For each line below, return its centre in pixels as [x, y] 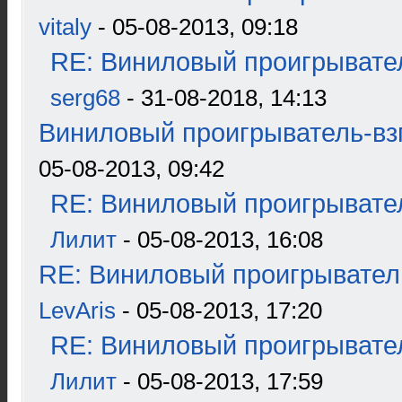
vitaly [65, 27]
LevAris [77, 310]
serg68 [85, 98]
